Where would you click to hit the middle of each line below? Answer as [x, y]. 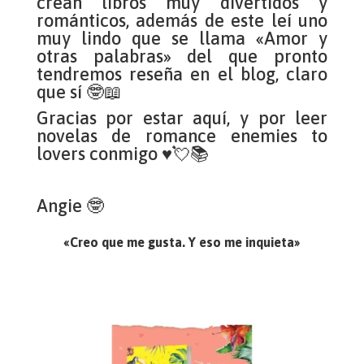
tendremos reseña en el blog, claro [182, 74]
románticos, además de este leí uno [182, 21]
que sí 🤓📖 [79, 92]
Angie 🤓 [70, 206]
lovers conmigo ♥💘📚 [122, 154]
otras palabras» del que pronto [182, 56]
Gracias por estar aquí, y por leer [182, 118]
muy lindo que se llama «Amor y [182, 39]
